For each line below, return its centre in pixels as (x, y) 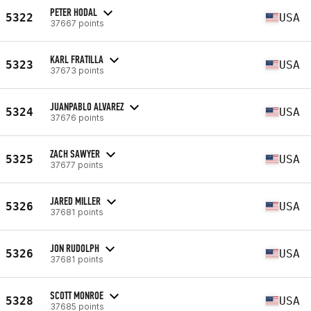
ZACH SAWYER (75, 153)
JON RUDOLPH (75, 248)
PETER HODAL (74, 12)
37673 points (77, 70)
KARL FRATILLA (77, 59)
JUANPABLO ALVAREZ (87, 106)
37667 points (77, 23)
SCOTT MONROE (77, 295)
